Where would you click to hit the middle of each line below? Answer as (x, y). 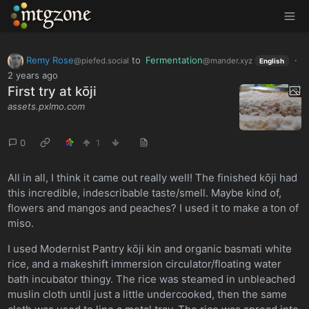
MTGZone (38, 15)
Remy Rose (50, 60)
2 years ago (33, 75)
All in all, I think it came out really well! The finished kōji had (153, 178)
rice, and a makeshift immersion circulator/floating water (145, 264)
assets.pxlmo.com (47, 107)
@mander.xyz (228, 60)
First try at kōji (52, 92)
